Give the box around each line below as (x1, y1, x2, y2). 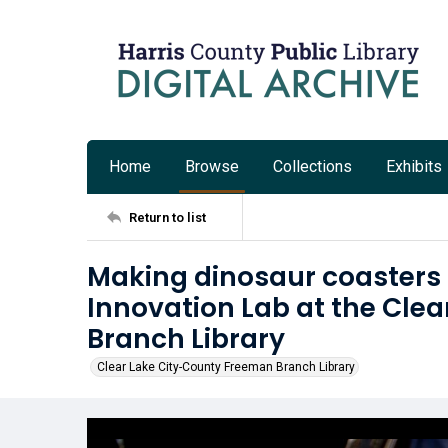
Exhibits (386, 157, 442, 176)
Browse (185, 157, 239, 176)
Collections (273, 157, 352, 176)
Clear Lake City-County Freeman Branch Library (97, 360, 355, 374)
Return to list (129, 209, 206, 225)
